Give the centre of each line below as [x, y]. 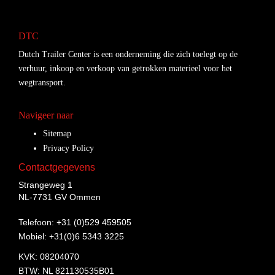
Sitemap [57, 133]
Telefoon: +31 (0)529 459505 [75, 222]
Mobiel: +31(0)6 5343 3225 [71, 236]
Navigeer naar [46, 115]
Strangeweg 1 [45, 184]
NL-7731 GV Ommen [60, 197]
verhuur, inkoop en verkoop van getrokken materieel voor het [125, 68]
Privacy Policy [68, 148]
